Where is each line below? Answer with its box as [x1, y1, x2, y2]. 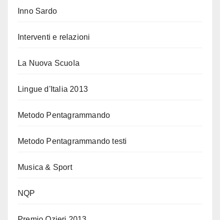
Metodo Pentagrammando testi [18, 137, 127, 145]
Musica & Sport [18, 163, 72, 171]
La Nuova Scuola [18, 58, 80, 67]
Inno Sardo [18, 6, 57, 15]
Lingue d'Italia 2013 [18, 84, 88, 93]
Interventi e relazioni [18, 32, 90, 41]
